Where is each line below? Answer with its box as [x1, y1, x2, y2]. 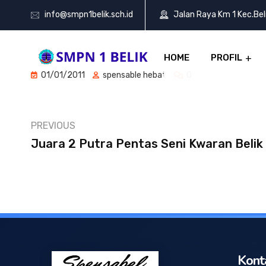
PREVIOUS [31, 120, 75, 131]
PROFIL [211, 52, 242, 63]
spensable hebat [101, 70, 166, 80]
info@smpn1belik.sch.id [45, 9, 133, 20]
